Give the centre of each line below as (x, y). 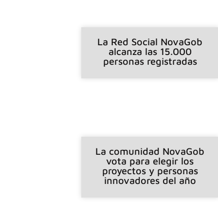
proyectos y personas (150, 170)
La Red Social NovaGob (150, 41)
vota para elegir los (150, 161)
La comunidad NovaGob (150, 151)
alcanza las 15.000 (150, 51)
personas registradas (150, 61)
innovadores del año (150, 180)
